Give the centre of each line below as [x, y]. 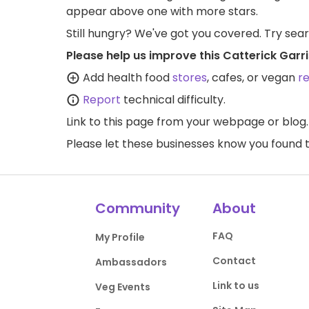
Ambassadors [131, 262]
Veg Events [123, 287]
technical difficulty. [173, 100]
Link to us [236, 286]
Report [102, 100]
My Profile [120, 237]
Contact [234, 261]
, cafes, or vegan [252, 78]
